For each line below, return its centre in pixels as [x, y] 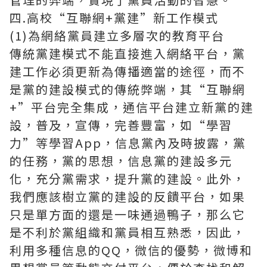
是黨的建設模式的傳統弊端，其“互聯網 [128, 89]
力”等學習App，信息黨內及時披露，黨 [128, 143]
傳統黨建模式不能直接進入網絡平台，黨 [128, 53]
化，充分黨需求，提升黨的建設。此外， [128, 178]
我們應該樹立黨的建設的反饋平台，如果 [128, 196]
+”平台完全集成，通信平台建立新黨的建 [132, 107]
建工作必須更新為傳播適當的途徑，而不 [128, 71]
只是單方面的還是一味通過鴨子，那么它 [128, 214]
